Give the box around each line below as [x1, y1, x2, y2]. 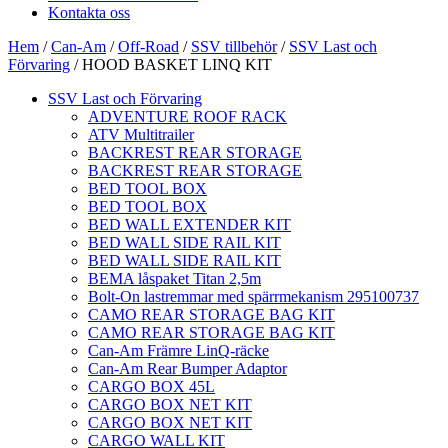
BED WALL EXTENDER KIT [88, 216, 291, 234]
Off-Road [118, 38, 179, 56]
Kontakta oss [48, 4, 130, 22]
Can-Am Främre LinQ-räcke [88, 342, 269, 360]
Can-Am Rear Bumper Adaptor [88, 360, 287, 378]
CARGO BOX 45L [88, 378, 215, 396]
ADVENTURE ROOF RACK [88, 108, 287, 126]
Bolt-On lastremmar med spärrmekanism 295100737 [88, 288, 419, 306]
